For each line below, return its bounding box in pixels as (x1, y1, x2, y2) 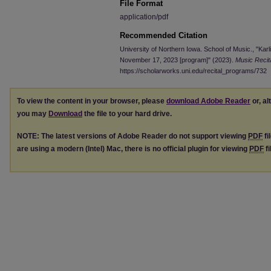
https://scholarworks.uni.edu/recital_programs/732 (120, 67, 267, 74)
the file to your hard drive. (82, 109, 172, 118)
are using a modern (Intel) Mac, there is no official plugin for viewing (17, 144, 249, 153)
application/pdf (120, 13, 168, 21)
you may (17, 109, 48, 118)
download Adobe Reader (166, 97, 250, 105)
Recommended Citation (120, 31, 207, 40)
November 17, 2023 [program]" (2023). (120, 56, 235, 64)
